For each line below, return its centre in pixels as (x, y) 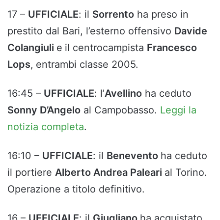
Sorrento (113, 14)
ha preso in (161, 14)
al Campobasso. (120, 110)
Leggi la (178, 110)
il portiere (31, 173)
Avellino (123, 94)
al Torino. (186, 173)
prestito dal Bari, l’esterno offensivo (91, 31)
